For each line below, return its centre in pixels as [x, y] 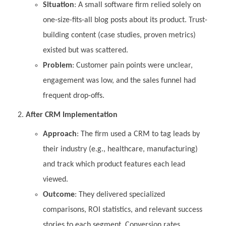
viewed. [55, 179]
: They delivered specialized [120, 194]
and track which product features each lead [114, 164]
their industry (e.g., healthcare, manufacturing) [120, 149]
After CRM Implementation [72, 115]
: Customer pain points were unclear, [132, 65]
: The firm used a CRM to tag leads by [138, 134]
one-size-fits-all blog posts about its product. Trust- [125, 20]
